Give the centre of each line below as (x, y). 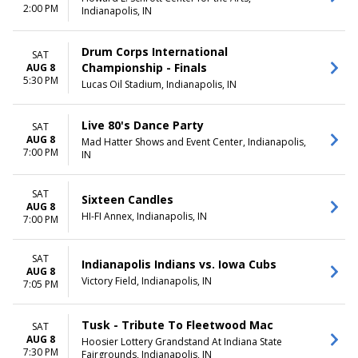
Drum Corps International (155, 52)
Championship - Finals (144, 68)
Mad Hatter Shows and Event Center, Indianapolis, (194, 142)
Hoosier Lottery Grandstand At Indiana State (182, 342)
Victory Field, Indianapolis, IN (147, 280)
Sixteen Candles (127, 199)
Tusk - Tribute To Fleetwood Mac (177, 325)
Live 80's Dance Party (143, 125)
